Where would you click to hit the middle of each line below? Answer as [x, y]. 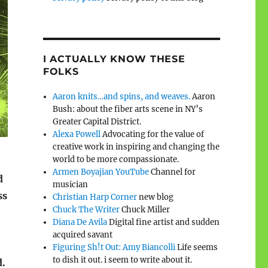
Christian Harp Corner [95, 197]
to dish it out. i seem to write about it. [123, 260]
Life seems [197, 247]
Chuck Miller [145, 209]
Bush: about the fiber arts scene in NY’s [128, 109]
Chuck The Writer [86, 209]
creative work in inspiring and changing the [136, 147]
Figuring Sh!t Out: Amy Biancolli [114, 247]
